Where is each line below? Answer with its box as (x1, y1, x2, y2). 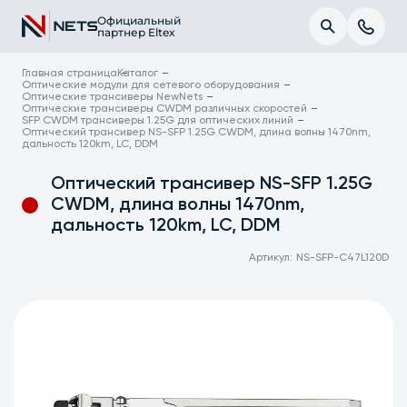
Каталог (117, 68, 159, 79)
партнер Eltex (96, 25, 175, 39)
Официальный (96, 14, 181, 27)
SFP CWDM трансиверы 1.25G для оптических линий (22, 115, 294, 126)
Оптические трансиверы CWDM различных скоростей (22, 104, 308, 114)
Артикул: (249, 252, 293, 263)
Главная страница (22, 68, 118, 79)
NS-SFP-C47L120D (296, 252, 390, 263)
